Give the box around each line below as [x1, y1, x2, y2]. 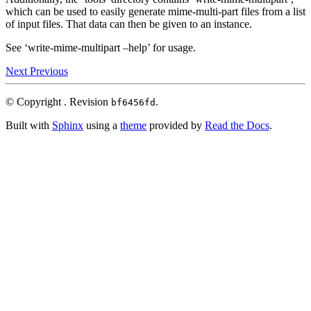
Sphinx [52, 119, 83, 132]
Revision [69, 96, 111, 108]
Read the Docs [205, 119, 269, 132]
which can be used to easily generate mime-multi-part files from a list [6, 6, 305, 18]
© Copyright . [6, 96, 69, 108]
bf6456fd [111, 97, 155, 108]
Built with [6, 119, 52, 132]
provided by [146, 119, 205, 132]
